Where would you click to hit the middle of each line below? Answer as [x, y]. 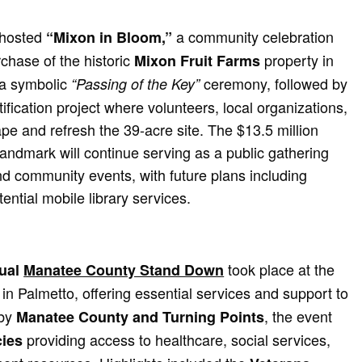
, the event [299, 316]
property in [297, 59]
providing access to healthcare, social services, [177, 339]
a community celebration [253, 36]
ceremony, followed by [274, 83]
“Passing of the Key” [136, 83]
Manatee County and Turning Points [141, 316]
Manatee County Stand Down [124, 269]
